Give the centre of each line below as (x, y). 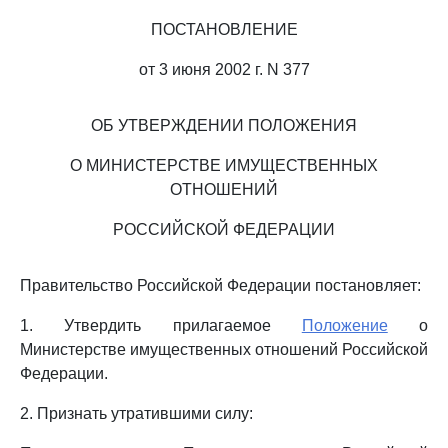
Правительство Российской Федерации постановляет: (220, 285)
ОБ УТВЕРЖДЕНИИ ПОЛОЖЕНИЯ (224, 125)
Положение (344, 325)
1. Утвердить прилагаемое (161, 325)
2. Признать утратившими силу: (136, 413)
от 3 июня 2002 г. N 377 (224, 69)
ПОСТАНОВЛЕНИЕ (224, 29)
